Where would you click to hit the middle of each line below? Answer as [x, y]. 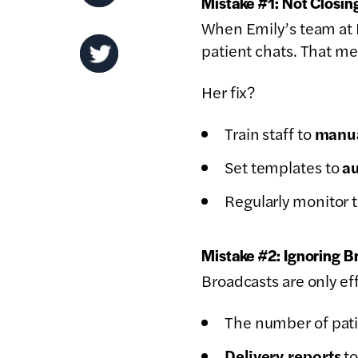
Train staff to [270, 133]
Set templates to [284, 166]
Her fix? [229, 91]
